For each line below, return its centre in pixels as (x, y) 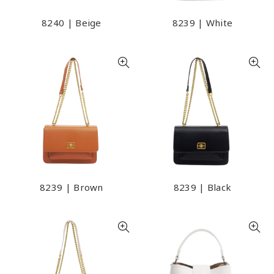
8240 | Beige (72, 23)
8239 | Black (202, 187)
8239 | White (202, 23)
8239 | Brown (72, 187)
